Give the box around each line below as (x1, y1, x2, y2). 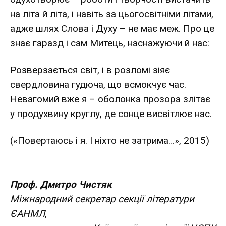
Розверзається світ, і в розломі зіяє (10, 64, 170, 76)
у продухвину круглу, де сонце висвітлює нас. (10, 107, 212, 120)
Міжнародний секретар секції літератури (10, 193, 194, 205)
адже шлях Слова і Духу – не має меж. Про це (10, 22, 214, 34)
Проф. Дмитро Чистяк (10, 178, 112, 190)
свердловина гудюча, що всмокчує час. (10, 78, 186, 90)
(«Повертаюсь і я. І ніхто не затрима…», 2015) (10, 134, 209, 146)
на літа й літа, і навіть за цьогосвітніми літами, (10, 8, 213, 20)
